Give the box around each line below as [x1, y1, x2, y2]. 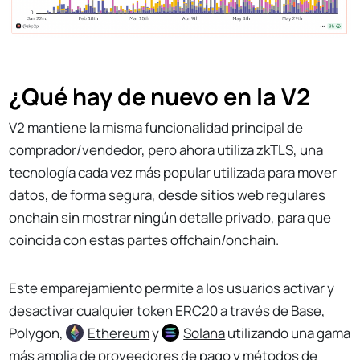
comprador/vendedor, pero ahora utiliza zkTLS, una [9, 141, 324, 160]
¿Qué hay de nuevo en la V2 [9, 80, 311, 113]
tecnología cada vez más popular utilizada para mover [9, 163, 337, 182]
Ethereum [88, 324, 150, 343]
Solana [183, 324, 226, 343]
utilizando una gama [225, 324, 351, 343]
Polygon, [9, 324, 67, 343]
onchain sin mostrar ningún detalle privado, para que [9, 208, 332, 227]
